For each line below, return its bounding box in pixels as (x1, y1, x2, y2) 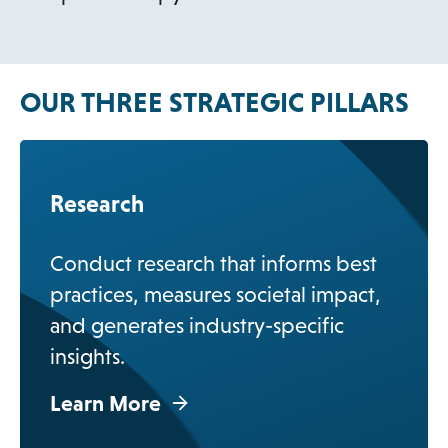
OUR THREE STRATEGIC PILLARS (20, 86, 409, 119)
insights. (50, 343, 125, 369)
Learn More (50, 390, 161, 416)
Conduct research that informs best (50, 250, 377, 276)
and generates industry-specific (50, 312, 344, 338)
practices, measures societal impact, (50, 281, 381, 307)
